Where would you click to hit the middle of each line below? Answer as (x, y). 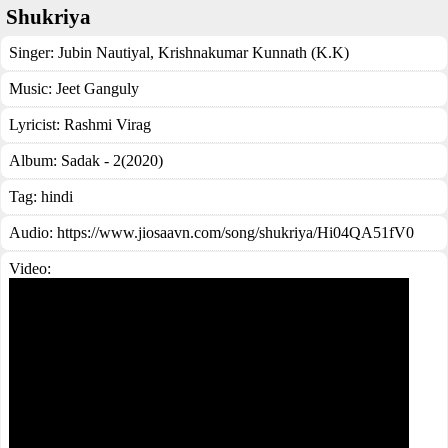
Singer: (33, 52)
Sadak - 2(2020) (112, 160)
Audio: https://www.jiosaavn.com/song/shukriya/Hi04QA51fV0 (211, 232)
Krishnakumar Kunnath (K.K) (251, 52)
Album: (35, 160)
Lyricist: (36, 124)
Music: (32, 88)
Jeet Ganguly (97, 88)
